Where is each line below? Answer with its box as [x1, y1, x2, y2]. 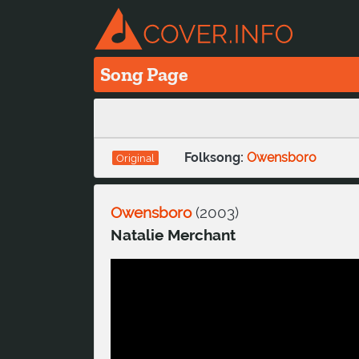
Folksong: [184, 149, 247, 165]
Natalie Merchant [111, 225, 236, 244]
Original [115, 151, 155, 164]
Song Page [100, 62, 188, 86]
